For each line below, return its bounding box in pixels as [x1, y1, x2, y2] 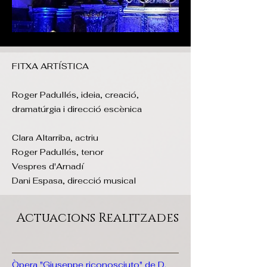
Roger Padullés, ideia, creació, [12, 89, 139, 100]
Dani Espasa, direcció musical [12, 175, 136, 186]
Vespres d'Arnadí [12, 161, 83, 172]
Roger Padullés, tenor [12, 147, 104, 157]
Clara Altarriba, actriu [12, 132, 98, 143]
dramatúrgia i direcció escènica [12, 104, 142, 114]
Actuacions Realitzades [16, 210, 179, 226]
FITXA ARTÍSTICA [12, 61, 89, 72]
